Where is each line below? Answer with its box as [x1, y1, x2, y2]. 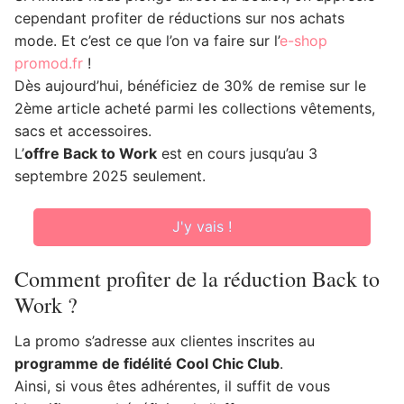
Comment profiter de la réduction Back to [14, 264, 380, 294]
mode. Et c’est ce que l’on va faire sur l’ [14, 32, 280, 50]
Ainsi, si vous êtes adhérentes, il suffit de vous [14, 377, 330, 396]
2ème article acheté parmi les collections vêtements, [14, 99, 375, 118]
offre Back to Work [24, 144, 157, 163]
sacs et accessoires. [14, 122, 151, 141]
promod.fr [14, 54, 83, 73]
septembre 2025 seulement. [14, 167, 206, 186]
